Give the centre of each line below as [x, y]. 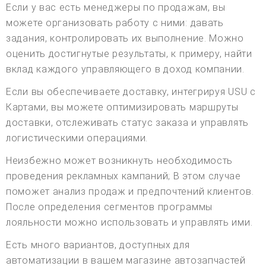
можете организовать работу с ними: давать [115, 23]
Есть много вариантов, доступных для [98, 245]
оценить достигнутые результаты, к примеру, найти [129, 54]
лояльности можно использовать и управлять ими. [129, 223]
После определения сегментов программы [109, 207]
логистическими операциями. [77, 138]
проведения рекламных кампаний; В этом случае [123, 176]
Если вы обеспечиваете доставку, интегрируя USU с [131, 92]
